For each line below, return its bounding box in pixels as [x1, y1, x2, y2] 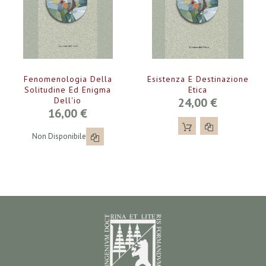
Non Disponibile [31, 131, 86, 142]
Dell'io [54, 94, 82, 106]
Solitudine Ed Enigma [24, 84, 112, 95]
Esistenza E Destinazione [147, 73, 249, 84]
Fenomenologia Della [23, 73, 112, 84]
